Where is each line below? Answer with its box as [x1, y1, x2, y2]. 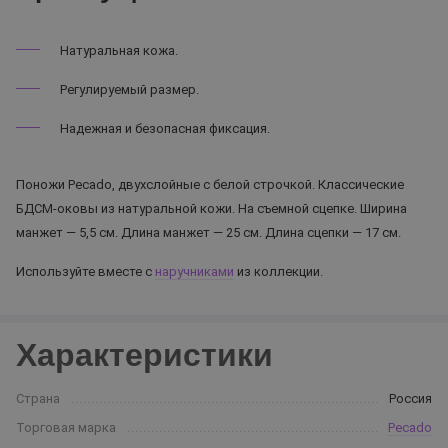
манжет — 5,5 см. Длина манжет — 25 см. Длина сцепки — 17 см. [16, 225, 401, 240]
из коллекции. [234, 264, 323, 279]
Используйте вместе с [16, 264, 155, 279]
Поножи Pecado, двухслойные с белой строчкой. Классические [16, 177, 404, 192]
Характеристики [16, 337, 273, 373]
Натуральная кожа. [60, 43, 178, 58]
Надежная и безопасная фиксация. [60, 121, 270, 136]
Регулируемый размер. [60, 82, 199, 97]
